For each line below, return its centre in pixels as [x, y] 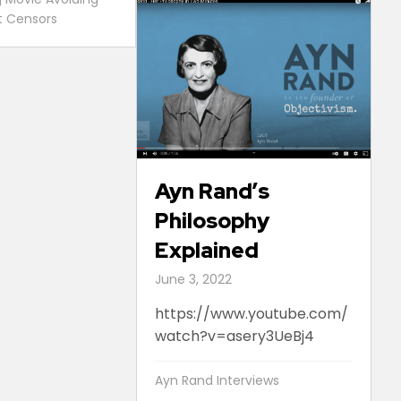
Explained [206, 250]
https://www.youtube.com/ [251, 313]
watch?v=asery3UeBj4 [234, 336]
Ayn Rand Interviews [217, 380]
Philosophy [212, 220]
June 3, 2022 [193, 279]
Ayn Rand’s [212, 191]
